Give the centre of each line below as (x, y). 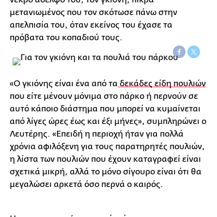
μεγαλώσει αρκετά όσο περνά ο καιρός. (86, 184)
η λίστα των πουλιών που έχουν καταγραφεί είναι (105, 159)
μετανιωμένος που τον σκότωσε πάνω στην (93, 12)
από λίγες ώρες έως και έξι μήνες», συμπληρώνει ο (108, 121)
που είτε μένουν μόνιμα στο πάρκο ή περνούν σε (104, 96)
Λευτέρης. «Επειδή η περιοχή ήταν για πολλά (97, 134)
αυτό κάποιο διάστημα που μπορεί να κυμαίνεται (105, 108)
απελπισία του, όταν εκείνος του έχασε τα (91, 25)
